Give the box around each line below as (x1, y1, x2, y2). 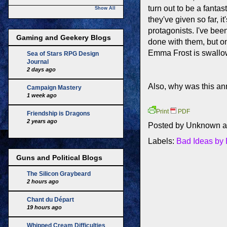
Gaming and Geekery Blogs (16, 33, 111, 42)
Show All (95, 5, 116, 11)
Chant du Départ (27, 196, 74, 203)
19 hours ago (27, 204, 62, 210)
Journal (27, 58, 49, 66)
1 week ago (27, 92, 57, 99)
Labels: (148, 136, 176, 145)
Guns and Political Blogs (16, 153, 102, 162)
